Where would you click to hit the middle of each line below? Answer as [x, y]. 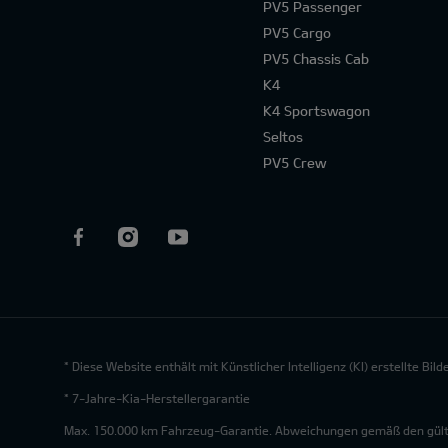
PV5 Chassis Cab [315, 58]
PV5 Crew [294, 162]
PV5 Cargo [296, 32]
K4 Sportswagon [316, 110]
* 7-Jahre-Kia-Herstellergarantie [157, 398]
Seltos [282, 136]
